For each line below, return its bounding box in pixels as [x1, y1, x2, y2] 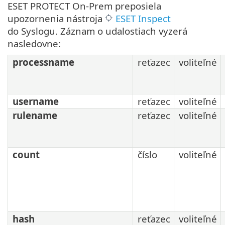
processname [13, 56, 74, 69]
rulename [13, 109, 57, 122]
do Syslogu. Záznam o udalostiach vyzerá [8, 25, 187, 38]
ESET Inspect [116, 12, 171, 25]
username [13, 95, 59, 108]
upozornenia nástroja [8, 12, 105, 25]
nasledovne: [8, 37, 61, 50]
